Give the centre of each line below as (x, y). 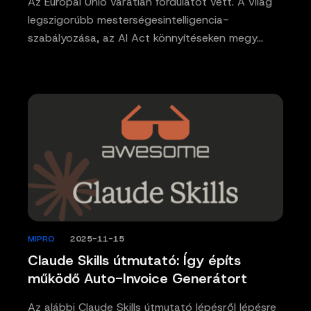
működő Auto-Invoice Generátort (137, 279)
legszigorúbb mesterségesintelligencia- (128, 20)
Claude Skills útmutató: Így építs (134, 261)
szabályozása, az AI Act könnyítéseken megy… (145, 38)
